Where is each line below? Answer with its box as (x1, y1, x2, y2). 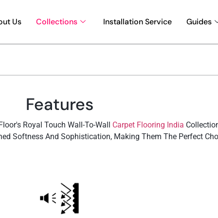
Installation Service (103, 17, 172, 27)
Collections (36, 17, 77, 27)
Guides (186, 17, 212, 27)
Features (25, 93, 93, 115)
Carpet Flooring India (112, 120, 184, 129)
